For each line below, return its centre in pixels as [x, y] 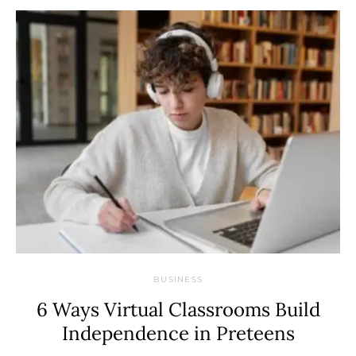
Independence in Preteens [178, 333]
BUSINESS [178, 279]
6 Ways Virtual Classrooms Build [178, 310]
